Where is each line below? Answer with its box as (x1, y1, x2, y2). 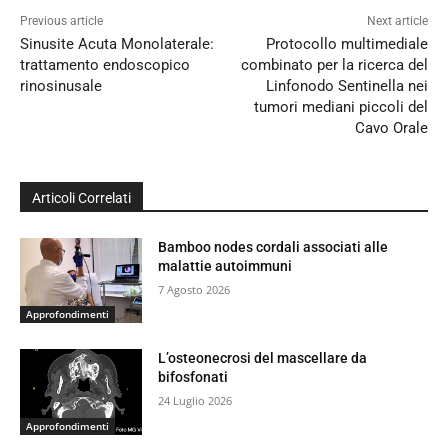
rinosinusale (20, 76, 102, 95)
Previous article (20, 13, 103, 28)
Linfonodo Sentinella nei (265, 76, 428, 95)
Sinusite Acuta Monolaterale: (20, 34, 214, 53)
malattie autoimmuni (158, 257, 293, 274)
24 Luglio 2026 (158, 393, 233, 409)
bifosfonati (158, 369, 229, 386)
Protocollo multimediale (265, 34, 428, 53)
